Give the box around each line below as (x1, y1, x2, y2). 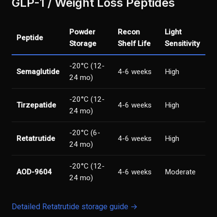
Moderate (165, 168, 196, 176)
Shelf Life (118, 39, 151, 48)
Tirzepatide (16, 101, 56, 109)
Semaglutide (16, 67, 60, 76)
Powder (69, 28, 95, 36)
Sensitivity (165, 39, 200, 48)
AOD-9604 (16, 168, 52, 176)
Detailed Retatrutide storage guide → (12, 202, 138, 211)
